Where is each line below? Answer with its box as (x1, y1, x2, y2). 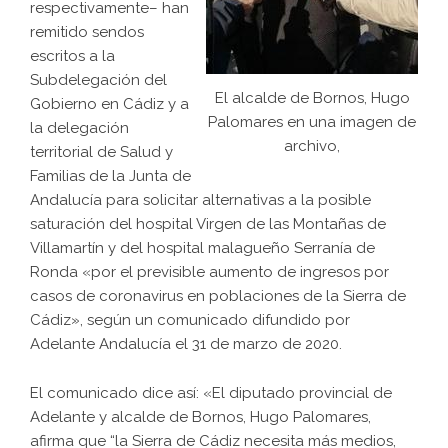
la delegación (30, 119, 129, 138)
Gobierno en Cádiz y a (30, 95, 189, 114)
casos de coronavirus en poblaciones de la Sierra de (30, 287, 406, 306)
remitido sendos (30, 23, 144, 42)
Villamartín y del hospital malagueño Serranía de (30, 239, 375, 258)
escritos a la (30, 47, 115, 66)
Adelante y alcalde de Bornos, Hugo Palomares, (30, 408, 371, 427)
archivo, (284, 137, 340, 156)
